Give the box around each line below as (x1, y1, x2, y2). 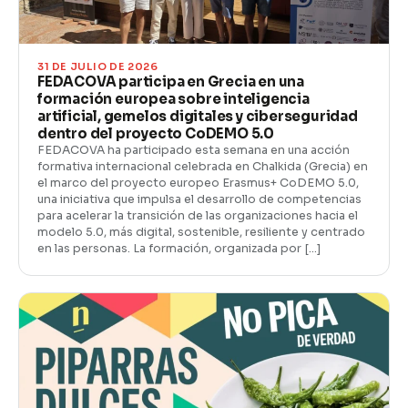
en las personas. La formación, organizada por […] (37, 240, 321, 256)
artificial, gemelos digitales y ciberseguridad (37, 107, 358, 125)
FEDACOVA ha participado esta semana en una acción (37, 142, 350, 158)
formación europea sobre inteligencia (37, 89, 310, 107)
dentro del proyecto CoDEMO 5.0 (37, 124, 275, 142)
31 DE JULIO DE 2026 (37, 59, 158, 73)
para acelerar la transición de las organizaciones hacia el (37, 208, 358, 223)
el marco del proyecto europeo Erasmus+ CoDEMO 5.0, (37, 175, 359, 190)
